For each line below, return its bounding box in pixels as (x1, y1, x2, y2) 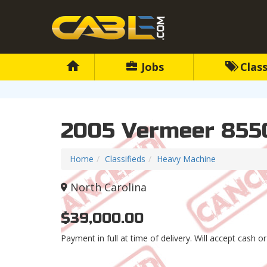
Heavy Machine (157, 153, 216, 165)
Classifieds (105, 153, 145, 165)
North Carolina (70, 180, 147, 195)
